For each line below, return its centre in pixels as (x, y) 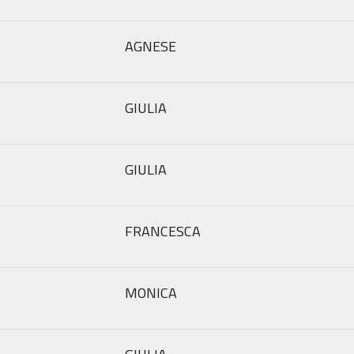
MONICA (151, 292)
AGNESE (151, 46)
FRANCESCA (163, 231)
